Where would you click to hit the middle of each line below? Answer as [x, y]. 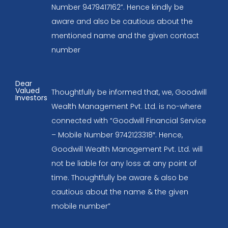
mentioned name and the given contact [125, 35]
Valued [27, 90]
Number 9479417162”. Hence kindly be [117, 7]
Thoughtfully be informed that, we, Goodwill [129, 92]
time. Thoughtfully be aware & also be [120, 177]
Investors [31, 97]
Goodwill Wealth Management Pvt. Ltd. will [127, 149]
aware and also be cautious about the [122, 21]
